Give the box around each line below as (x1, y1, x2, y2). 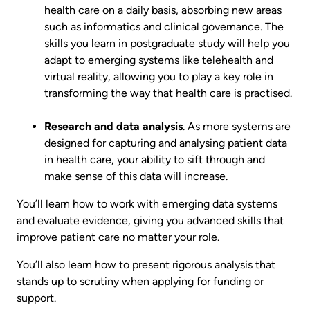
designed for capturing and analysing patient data (44, 136, 287, 149)
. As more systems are (183, 119, 291, 133)
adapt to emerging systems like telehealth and (44, 53, 273, 66)
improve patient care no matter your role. (17, 230, 222, 244)
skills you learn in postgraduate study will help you (44, 36, 290, 50)
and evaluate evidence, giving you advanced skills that (17, 213, 284, 227)
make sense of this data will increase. (44, 169, 230, 183)
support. (17, 291, 59, 304)
